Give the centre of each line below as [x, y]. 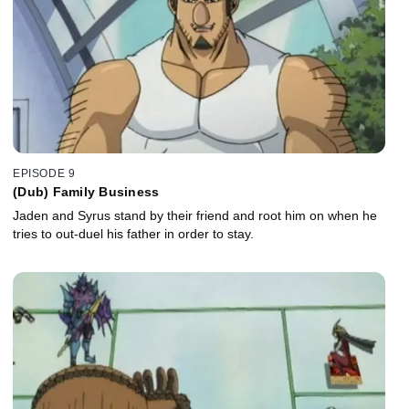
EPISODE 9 [44, 173]
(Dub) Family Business [86, 191]
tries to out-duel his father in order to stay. [133, 233]
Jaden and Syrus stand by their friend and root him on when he [195, 215]
